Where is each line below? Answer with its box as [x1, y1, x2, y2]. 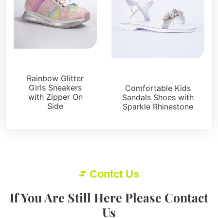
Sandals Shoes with [122, 92, 194, 103]
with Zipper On [28, 92, 83, 102]
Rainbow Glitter [27, 73, 84, 84]
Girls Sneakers [29, 83, 82, 93]
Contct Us [90, 167, 140, 180]
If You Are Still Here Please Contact [10, 189, 208, 205]
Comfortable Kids [125, 83, 191, 93]
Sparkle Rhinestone [122, 102, 193, 112]
